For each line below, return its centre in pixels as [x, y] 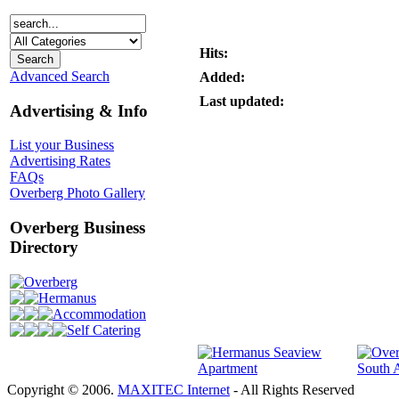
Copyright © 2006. [62, 390]
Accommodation [99, 313]
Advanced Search [60, 76]
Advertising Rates [60, 161]
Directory [44, 248]
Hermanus [67, 297]
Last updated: [242, 101]
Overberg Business [77, 228]
